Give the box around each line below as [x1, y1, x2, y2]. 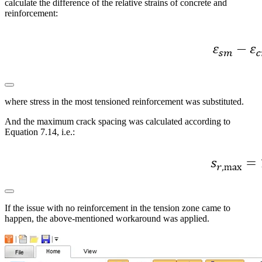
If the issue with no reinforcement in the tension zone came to [5, 203, 230, 213]
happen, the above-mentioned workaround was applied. [5, 213, 209, 224]
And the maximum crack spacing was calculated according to [5, 116, 230, 127]
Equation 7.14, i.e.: [5, 127, 75, 137]
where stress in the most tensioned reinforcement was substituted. [5, 96, 244, 107]
